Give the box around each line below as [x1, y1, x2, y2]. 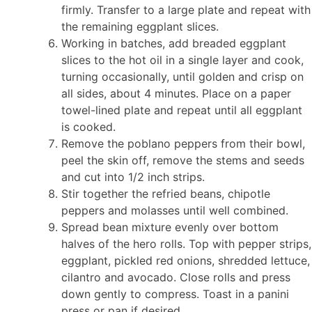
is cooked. [61, 120, 116, 134]
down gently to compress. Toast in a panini [61, 287, 289, 302]
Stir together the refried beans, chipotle [61, 187, 270, 201]
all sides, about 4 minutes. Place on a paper [61, 86, 291, 101]
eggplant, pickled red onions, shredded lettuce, [61, 253, 310, 268]
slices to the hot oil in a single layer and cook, [61, 53, 304, 68]
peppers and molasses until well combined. [61, 203, 288, 218]
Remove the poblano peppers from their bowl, [61, 136, 305, 151]
